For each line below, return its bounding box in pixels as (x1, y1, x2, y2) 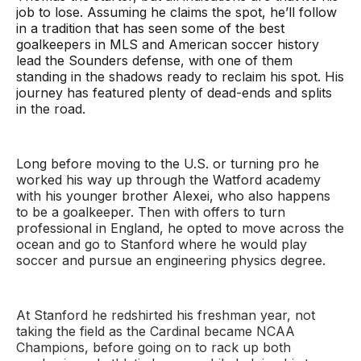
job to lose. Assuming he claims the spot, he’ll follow (16, 4, 337, 21)
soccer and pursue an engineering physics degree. (16, 252, 330, 269)
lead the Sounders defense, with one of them (16, 52, 293, 69)
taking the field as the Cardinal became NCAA (16, 323, 295, 340)
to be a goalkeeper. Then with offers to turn (16, 204, 285, 221)
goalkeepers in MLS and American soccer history (16, 36, 319, 53)
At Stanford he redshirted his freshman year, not (16, 307, 315, 324)
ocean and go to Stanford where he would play (16, 236, 307, 253)
